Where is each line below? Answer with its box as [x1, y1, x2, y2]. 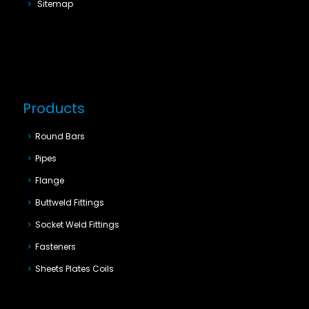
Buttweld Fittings [35, 197, 105, 208]
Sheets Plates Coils [35, 263, 114, 275]
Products [23, 99, 85, 118]
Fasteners [35, 241, 77, 252]
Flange [35, 175, 65, 186]
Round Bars [35, 130, 86, 142]
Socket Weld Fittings [35, 219, 120, 230]
